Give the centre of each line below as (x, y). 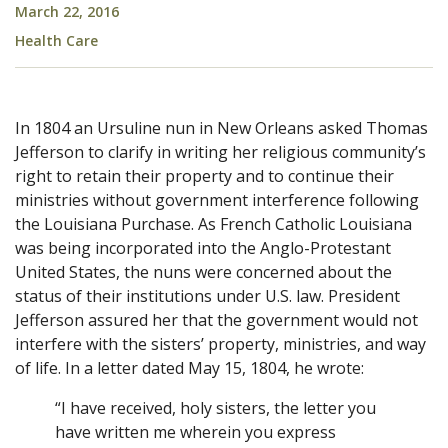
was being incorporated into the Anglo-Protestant (203, 247)
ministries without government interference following (217, 199)
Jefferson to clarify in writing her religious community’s (220, 151)
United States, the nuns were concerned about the (203, 271)
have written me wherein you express (195, 431)
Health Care (56, 40)
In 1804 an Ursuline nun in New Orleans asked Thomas (221, 127)
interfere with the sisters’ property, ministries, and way (220, 343)
